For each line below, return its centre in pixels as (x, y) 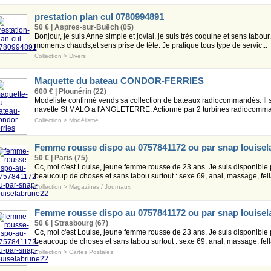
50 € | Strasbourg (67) (71, 223)
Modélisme (83, 120)
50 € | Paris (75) (61, 158)
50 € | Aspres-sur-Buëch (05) (84, 27)
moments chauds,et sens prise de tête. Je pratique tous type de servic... (151, 45)
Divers (77, 56)
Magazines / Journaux (100, 187)
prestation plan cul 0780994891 (99, 17)
